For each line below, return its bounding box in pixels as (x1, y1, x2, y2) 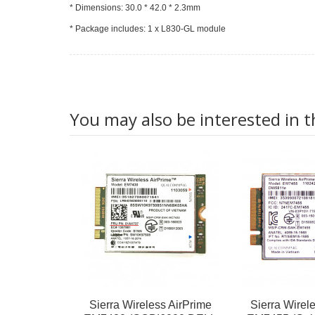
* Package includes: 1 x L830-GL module (70, 23, 226, 34)
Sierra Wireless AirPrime (89, 298, 212, 311)
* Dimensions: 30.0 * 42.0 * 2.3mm (70, 2, 201, 13)
